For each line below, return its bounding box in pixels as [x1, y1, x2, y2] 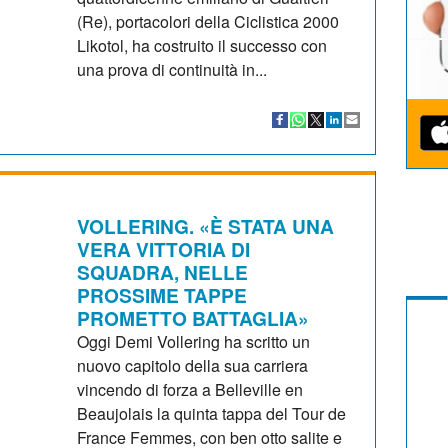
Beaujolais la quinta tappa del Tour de [77, 401, 347, 425]
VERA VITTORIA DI [77, 234, 251, 263]
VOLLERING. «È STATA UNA [77, 211, 335, 240]
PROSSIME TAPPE [77, 280, 248, 309]
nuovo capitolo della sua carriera [77, 353, 309, 377]
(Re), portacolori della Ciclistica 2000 [77, 9, 340, 33]
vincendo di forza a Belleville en [77, 377, 304, 401]
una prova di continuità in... [77, 57, 268, 81]
